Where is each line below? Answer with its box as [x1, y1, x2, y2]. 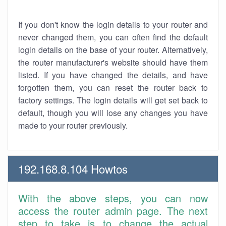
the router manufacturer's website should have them [18, 56, 208, 68]
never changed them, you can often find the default [18, 31, 208, 43]
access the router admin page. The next [18, 203, 208, 218]
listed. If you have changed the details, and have [18, 69, 208, 81]
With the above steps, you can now [18, 191, 208, 205]
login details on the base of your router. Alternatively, [18, 44, 208, 55]
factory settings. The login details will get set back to [18, 94, 208, 106]
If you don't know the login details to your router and [18, 19, 208, 30]
